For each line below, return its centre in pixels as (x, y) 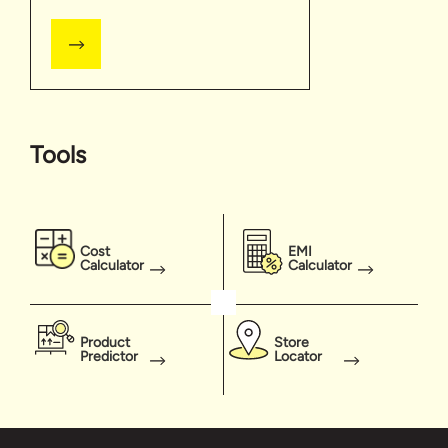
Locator (298, 357)
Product (105, 343)
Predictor (109, 357)
